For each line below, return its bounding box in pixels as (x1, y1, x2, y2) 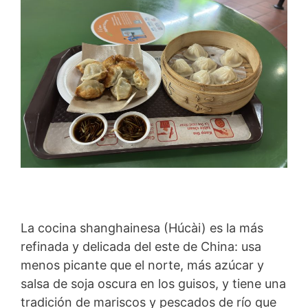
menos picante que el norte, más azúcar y (21, 257, 264, 272)
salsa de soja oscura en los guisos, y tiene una (21, 276, 286, 291)
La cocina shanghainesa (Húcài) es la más (21, 220, 263, 235)
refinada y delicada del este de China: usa (21, 239, 261, 254)
